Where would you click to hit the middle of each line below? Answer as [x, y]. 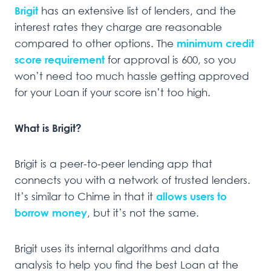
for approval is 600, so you [172, 60]
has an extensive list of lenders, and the [139, 11]
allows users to [191, 197]
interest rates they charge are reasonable [118, 27]
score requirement [60, 60]
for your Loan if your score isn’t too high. [113, 93]
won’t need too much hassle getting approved [132, 76]
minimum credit [215, 44]
